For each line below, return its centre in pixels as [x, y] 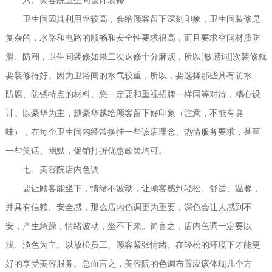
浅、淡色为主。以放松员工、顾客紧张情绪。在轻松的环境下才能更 [133, 245]
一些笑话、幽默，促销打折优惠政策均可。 [86, 151]
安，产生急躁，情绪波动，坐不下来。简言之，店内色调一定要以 [128, 226]
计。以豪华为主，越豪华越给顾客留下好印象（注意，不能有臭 [124, 113]
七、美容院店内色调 [52, 169]
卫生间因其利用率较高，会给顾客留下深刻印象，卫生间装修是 [133, 19]
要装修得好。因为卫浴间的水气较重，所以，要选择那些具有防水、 [133, 75]
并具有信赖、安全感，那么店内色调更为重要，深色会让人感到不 [128, 207]
